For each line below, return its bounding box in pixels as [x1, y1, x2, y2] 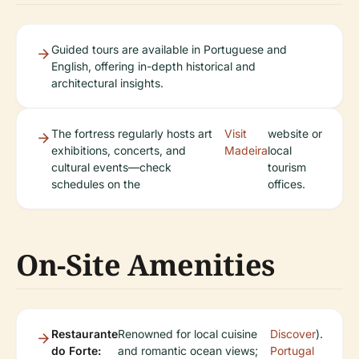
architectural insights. [51, 76, 163, 90]
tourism [268, 160, 307, 174]
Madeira [224, 143, 268, 157]
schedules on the [51, 177, 140, 191]
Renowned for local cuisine [118, 327, 257, 341]
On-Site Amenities [16, 245, 275, 284]
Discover [270, 327, 316, 341]
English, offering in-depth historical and [51, 59, 256, 73]
